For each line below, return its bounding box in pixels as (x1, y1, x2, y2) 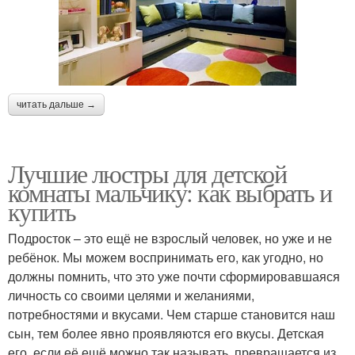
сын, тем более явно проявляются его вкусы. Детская (8, 323, 324, 342)
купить (8, 193, 76, 228)
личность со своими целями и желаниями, (8, 285, 254, 304)
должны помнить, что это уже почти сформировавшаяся (8, 266, 340, 285)
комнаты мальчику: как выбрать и (8, 174, 332, 209)
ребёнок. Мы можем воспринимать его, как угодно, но (8, 247, 323, 266)
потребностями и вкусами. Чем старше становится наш (8, 304, 335, 323)
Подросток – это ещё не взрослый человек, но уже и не (8, 228, 332, 247)
